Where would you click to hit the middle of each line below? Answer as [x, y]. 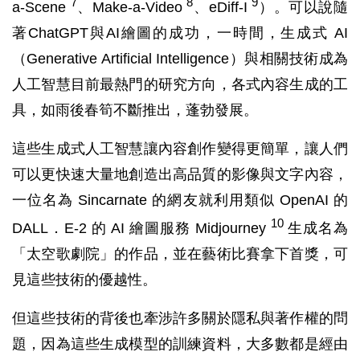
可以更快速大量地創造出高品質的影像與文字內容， [180, 175]
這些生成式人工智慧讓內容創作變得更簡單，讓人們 [180, 149]
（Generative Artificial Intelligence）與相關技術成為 [180, 59]
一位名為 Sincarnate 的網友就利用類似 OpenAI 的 [180, 200]
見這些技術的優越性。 [84, 280]
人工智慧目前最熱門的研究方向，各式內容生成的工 [180, 85]
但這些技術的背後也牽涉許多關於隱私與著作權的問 [180, 319]
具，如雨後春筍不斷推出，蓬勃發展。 [135, 110]
